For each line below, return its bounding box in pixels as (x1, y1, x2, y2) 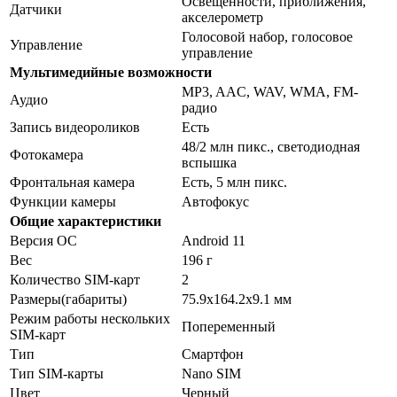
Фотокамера (10, 146, 83, 162)
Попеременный (182, 318, 276, 334)
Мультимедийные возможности (10, 64, 212, 80)
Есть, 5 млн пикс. (182, 174, 287, 190)
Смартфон (182, 346, 244, 362)
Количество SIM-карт (10, 271, 140, 287)
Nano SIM (182, 365, 241, 381)
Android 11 (182, 232, 245, 248)
